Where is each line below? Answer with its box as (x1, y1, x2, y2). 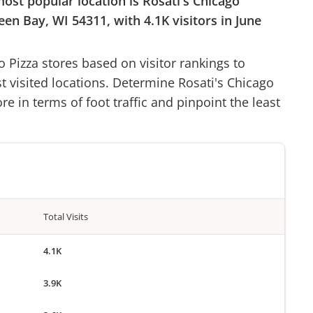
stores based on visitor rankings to (38, 54, 245, 71)
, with (107, 12, 144, 29)
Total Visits (43, 210, 89, 223)
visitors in (169, 12, 235, 29)
